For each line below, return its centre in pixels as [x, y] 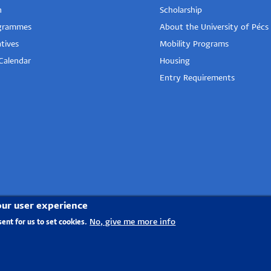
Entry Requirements [197, 79]
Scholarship [181, 11]
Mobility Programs [194, 45]
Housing [175, 62]
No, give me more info [133, 222]
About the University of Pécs [214, 28]
